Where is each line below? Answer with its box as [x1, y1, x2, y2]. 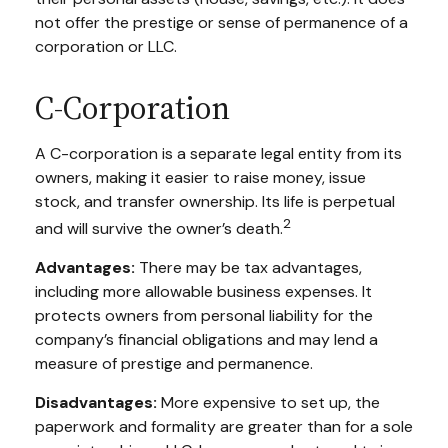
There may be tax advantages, [135, 256, 362, 278]
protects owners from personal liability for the [35, 304, 373, 326]
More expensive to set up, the [157, 391, 380, 413]
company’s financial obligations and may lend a [35, 328, 378, 350]
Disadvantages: [35, 391, 157, 413]
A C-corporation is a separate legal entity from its [35, 142, 402, 164]
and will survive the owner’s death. [35, 217, 283, 239]
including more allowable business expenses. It [35, 280, 372, 302]
